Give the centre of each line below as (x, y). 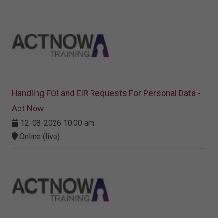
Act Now (28, 109)
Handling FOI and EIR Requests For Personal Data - (106, 94)
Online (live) (39, 137)
